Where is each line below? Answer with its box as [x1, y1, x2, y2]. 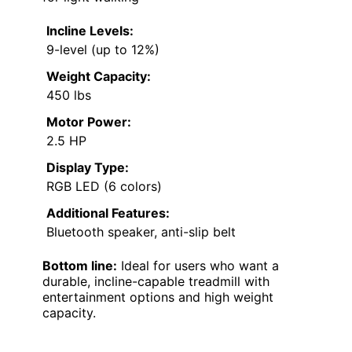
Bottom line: [42, 257, 117, 273]
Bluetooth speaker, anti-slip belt [46, 223, 236, 240]
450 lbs [46, 86, 91, 103]
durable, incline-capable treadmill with [42, 273, 269, 289]
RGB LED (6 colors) [46, 178, 162, 194]
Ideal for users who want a [117, 257, 279, 273]
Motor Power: [46, 113, 131, 130]
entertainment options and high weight [42, 288, 273, 305]
